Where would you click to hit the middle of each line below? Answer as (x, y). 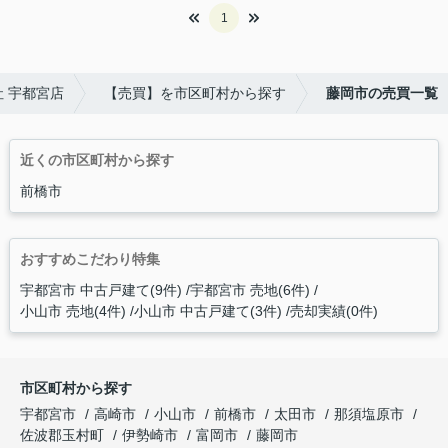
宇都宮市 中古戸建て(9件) (100, 290)
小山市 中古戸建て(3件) (207, 311)
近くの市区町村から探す (96, 160)
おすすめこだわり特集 (89, 259)
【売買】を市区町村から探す (195, 93)
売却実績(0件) (333, 311)
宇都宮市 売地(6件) (249, 290)
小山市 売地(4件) (72, 311)
